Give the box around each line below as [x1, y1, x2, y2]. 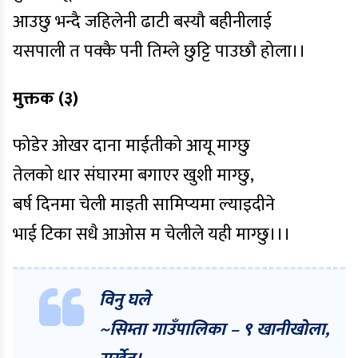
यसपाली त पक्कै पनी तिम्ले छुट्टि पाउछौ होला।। [13, 37, 306, 66]
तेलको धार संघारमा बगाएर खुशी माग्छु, [13, 161, 254, 190]
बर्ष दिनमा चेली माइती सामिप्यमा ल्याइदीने [13, 190, 275, 220]
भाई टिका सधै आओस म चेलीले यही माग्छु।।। [13, 220, 291, 249]
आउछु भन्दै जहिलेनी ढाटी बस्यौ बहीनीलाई [13, 7, 272, 37]
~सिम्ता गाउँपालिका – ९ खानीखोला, [99, 315, 329, 344]
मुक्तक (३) [13, 84, 78, 113]
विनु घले [99, 285, 150, 315]
